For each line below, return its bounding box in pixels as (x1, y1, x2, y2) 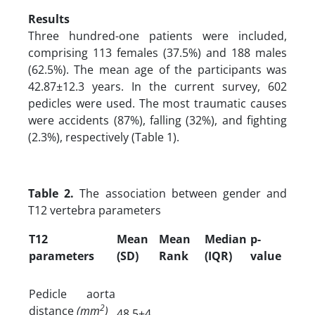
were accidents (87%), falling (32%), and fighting (28, 112, 287, 128)
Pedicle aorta (29, 285, 115, 302)
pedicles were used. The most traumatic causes (28, 95, 287, 111)
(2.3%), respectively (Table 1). (28, 129, 179, 145)
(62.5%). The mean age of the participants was (28, 61, 287, 77)
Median (205, 231, 247, 247)
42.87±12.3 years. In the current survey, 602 (28, 78, 287, 94)
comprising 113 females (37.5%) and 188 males (28, 44, 287, 60)
